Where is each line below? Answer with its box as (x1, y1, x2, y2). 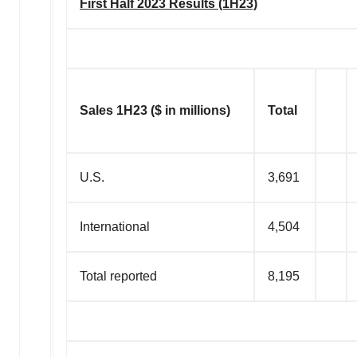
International (80, 220, 150, 234)
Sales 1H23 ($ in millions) (80, 104, 230, 118)
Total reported (80, 269, 157, 284)
